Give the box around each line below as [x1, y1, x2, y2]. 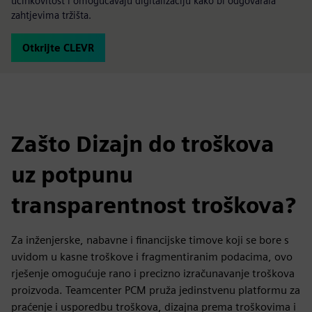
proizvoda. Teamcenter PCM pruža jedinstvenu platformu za [11, 283, 300, 297]
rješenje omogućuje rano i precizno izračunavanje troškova [11, 267, 295, 280]
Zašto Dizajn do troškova [11, 130, 274, 157]
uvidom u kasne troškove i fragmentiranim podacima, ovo [11, 250, 292, 263]
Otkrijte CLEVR [22, 42, 94, 54]
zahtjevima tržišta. [11, 9, 91, 21]
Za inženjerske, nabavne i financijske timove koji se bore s [11, 233, 289, 247]
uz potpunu [11, 161, 133, 188]
